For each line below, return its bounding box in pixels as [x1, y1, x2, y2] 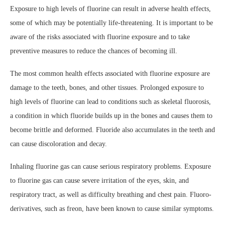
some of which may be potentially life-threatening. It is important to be [10, 19, 213, 27]
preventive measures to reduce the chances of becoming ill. [10, 47, 177, 55]
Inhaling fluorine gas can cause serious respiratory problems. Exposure [10, 162, 211, 170]
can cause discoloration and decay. [10, 140, 107, 148]
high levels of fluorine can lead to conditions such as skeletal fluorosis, [10, 97, 211, 105]
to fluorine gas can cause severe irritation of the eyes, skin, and [10, 176, 189, 184]
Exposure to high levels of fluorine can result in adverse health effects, [10, 5, 211, 13]
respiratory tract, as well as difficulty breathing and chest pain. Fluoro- [10, 190, 211, 198]
